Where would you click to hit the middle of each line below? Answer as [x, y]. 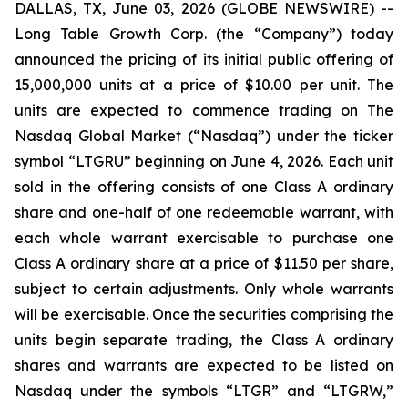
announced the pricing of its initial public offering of [204, 59]
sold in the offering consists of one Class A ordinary [204, 187]
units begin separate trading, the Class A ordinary [204, 340]
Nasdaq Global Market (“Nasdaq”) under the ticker [204, 136]
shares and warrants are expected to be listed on [204, 365]
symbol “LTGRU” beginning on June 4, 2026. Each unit [204, 161]
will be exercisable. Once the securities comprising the [204, 314]
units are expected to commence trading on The [204, 110]
